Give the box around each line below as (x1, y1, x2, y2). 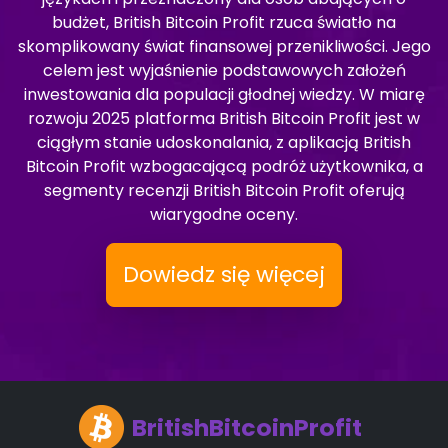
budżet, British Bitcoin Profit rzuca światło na (52, 11, 396, 34)
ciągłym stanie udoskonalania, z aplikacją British (37, 131, 411, 154)
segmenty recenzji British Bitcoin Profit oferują (43, 179, 405, 202)
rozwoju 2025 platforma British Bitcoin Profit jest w (28, 107, 420, 130)
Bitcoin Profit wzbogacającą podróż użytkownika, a (25, 155, 423, 178)
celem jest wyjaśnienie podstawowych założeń (42, 59, 406, 82)
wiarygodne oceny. (150, 203, 298, 226)
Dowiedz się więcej (123, 259, 325, 290)
